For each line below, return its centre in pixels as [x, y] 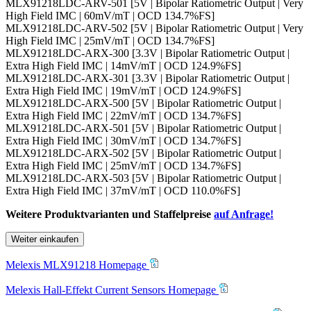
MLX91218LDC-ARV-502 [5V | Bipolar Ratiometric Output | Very [154, 28]
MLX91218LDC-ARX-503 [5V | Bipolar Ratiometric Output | [143, 178]
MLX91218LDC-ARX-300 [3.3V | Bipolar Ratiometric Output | [148, 53]
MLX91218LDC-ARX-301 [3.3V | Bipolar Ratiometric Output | [148, 78]
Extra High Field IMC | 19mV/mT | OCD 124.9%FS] [123, 91]
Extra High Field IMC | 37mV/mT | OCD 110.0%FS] [123, 191]
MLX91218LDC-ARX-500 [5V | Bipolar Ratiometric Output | [143, 103]
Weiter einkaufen [45, 239]
